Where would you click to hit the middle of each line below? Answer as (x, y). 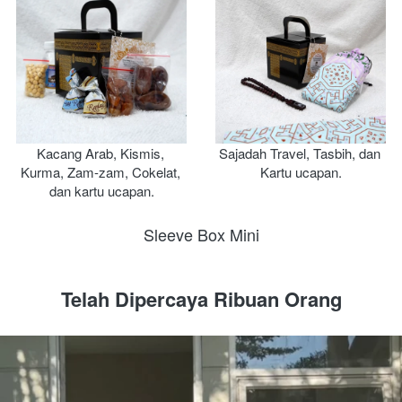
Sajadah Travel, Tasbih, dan (299, 153)
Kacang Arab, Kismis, (100, 153)
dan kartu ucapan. (102, 191)
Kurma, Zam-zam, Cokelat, (100, 172)
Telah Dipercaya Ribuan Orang (201, 299)
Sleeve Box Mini (201, 235)
